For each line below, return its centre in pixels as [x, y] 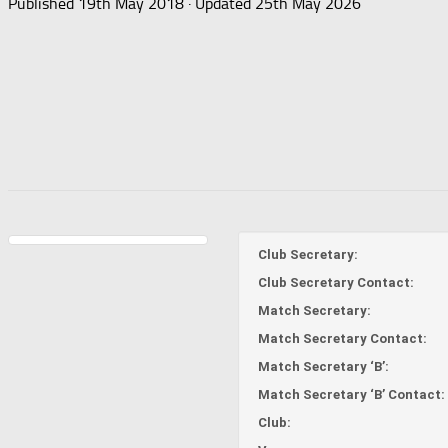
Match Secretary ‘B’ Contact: [351, 394]
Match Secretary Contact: [342, 338]
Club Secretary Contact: [336, 282]
